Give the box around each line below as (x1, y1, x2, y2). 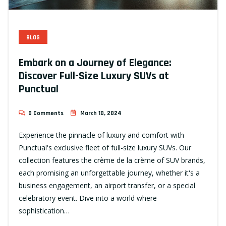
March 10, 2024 (80, 109, 122, 117)
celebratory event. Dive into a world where (19, 193, 157, 203)
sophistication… (19, 206, 70, 215)
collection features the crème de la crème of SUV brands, (19, 155, 205, 165)
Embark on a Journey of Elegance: (19, 56, 172, 70)
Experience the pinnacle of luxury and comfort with (19, 130, 184, 140)
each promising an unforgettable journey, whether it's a (19, 168, 200, 178)
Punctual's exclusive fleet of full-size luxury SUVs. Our (19, 143, 191, 152)
